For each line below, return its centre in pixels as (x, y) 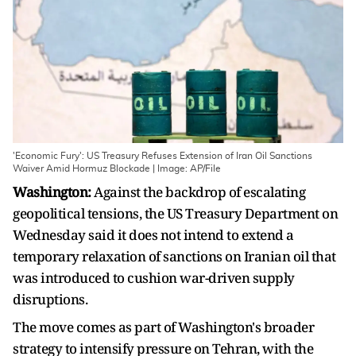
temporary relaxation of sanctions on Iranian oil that (174, 256)
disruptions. (50, 299)
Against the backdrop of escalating (198, 192)
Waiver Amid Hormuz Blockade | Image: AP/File (117, 168)
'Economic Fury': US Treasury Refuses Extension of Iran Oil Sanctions (163, 156)
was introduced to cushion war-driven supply (154, 278)
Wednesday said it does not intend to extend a (153, 235)
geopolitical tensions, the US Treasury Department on (175, 213)
